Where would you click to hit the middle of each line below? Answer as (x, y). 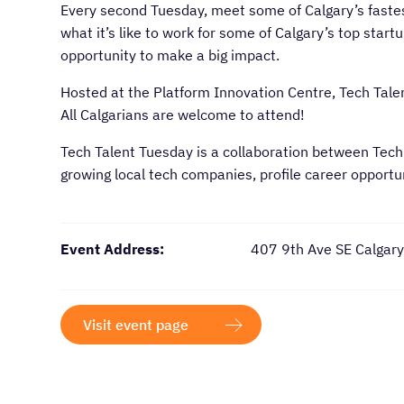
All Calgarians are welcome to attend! (183, 114)
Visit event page (136, 324)
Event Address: (113, 248)
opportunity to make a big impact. (170, 55)
